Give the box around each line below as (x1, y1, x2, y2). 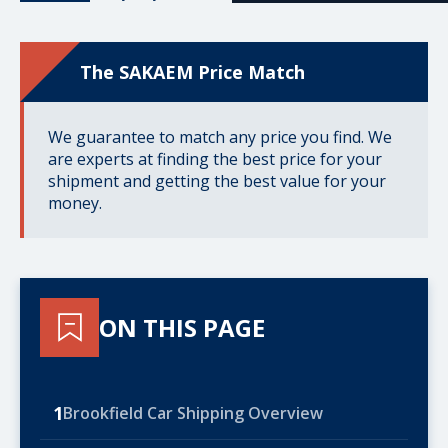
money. (48, 192, 102, 214)
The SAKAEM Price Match (80, 59, 305, 84)
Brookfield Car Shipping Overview (63, 402, 323, 424)
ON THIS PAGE (99, 310, 265, 344)
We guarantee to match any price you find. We (48, 126, 392, 148)
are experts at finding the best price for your (48, 148, 382, 170)
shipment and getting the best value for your (48, 170, 386, 192)
